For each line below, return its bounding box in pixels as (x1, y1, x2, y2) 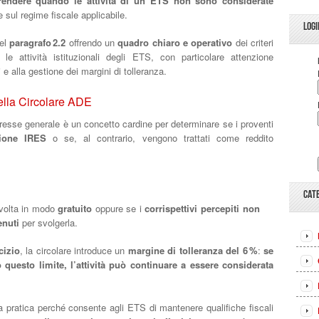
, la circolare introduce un (19, 244, 128, 257)
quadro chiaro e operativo (117, 36, 233, 49)
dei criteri (232, 36, 274, 49)
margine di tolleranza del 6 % (127, 244, 258, 257)
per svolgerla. (19, 215, 78, 229)
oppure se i (92, 201, 145, 215)
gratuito (58, 201, 93, 215)
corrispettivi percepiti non (145, 201, 260, 215)
